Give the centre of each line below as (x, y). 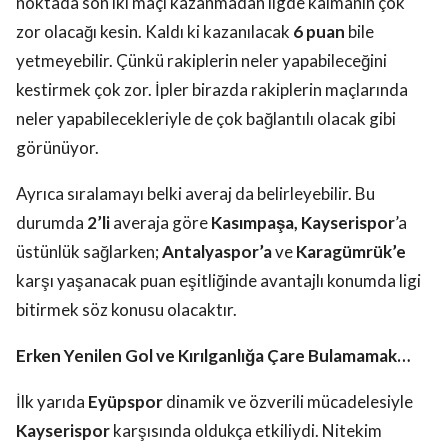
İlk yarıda (52, 402)
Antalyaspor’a (217, 252)
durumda (51, 223)
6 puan (319, 32)
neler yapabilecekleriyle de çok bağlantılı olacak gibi (206, 119)
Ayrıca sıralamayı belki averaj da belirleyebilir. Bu (195, 194)
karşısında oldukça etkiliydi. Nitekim (246, 431)
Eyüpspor (125, 402)
